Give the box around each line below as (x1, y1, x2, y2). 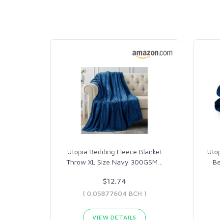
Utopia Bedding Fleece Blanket (67, 147, 162, 156)
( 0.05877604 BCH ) (82, 189, 146, 197)
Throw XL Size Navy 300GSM (66, 158, 158, 166)
